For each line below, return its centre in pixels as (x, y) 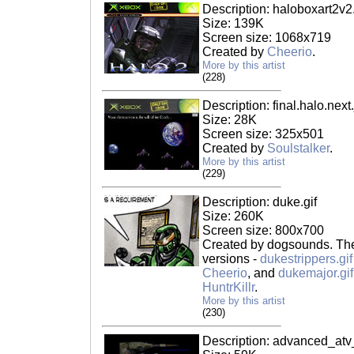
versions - (231, 259)
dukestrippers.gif (306, 259)
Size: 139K (233, 23)
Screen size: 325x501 (263, 134)
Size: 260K (233, 216)
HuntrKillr (228, 287)
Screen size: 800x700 (263, 230)
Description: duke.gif (260, 202)
